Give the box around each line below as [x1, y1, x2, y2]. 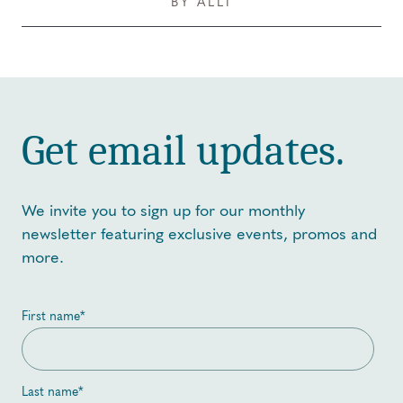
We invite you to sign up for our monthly [22, 200, 305, 220]
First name [22, 308, 80, 324]
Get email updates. [22, 125, 345, 175]
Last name [22, 383, 78, 399]
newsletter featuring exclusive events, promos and [22, 223, 377, 244]
